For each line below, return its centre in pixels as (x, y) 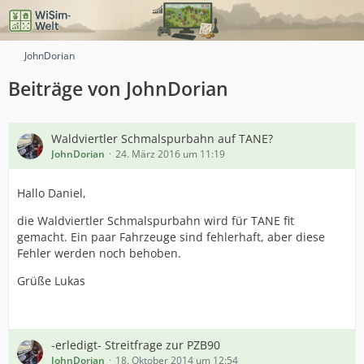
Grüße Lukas (51, 281)
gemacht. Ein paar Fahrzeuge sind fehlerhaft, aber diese (171, 237)
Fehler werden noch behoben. (99, 253)
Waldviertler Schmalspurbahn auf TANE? (162, 139)
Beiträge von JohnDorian (118, 89)
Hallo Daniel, (52, 193)
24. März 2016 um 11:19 (170, 154)
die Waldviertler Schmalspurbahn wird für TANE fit (156, 221)
